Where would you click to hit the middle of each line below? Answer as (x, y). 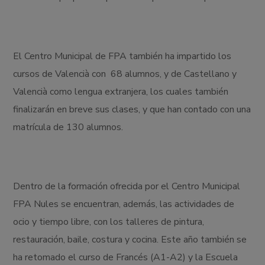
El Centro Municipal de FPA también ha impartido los (122, 56)
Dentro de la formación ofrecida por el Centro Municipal (127, 187)
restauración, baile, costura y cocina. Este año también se (130, 240)
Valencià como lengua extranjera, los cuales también (121, 92)
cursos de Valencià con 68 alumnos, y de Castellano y (125, 74)
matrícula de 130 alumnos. (68, 127)
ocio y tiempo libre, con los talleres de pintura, (109, 222)
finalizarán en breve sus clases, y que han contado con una (132, 110)
